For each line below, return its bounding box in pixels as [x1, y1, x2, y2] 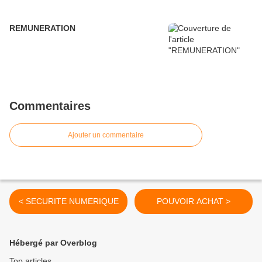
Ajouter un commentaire [68, 131, 144, 140]
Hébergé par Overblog [9, 238, 97, 248]
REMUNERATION [9, 23, 75, 33]
